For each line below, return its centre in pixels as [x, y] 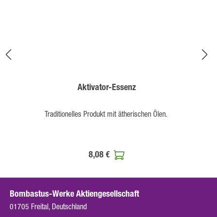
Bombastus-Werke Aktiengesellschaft [74, 194]
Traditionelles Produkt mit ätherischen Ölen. [107, 114]
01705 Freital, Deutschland [48, 207]
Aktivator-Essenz [107, 87]
